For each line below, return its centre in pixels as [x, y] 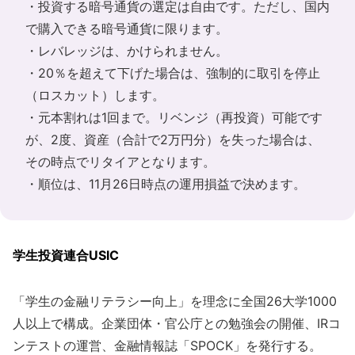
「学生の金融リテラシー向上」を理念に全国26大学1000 [175, 301]
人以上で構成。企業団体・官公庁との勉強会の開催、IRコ [177, 323]
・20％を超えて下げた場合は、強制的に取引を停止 [173, 73]
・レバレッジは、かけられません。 [127, 51]
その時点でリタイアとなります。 [120, 162]
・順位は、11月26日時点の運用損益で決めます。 [166, 184]
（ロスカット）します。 [95, 95]
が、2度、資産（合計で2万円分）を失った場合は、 [173, 139]
